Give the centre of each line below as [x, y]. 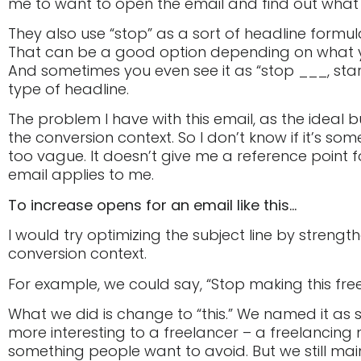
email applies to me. [81, 175]
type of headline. [68, 89]
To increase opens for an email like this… [152, 205]
